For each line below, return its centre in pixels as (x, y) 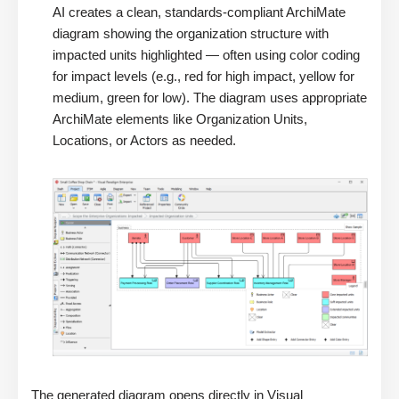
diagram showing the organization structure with (191, 34)
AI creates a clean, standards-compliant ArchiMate (199, 12)
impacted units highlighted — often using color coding (206, 55)
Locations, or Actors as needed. (144, 141)
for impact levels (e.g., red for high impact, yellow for (204, 77)
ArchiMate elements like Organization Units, (180, 119)
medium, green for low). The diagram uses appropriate (210, 98)
